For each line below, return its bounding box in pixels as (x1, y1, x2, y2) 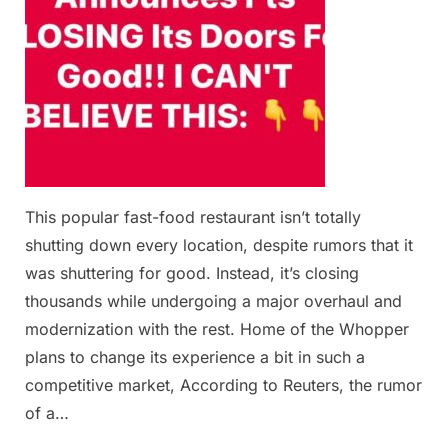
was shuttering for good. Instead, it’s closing (25, 263, 359, 284)
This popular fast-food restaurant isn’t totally (25, 207, 361, 228)
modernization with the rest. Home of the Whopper (25, 319, 409, 340)
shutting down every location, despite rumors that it (25, 235, 413, 256)
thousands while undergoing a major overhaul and (25, 291, 402, 312)
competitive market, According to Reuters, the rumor (25, 375, 422, 396)
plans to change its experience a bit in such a (25, 347, 365, 368)
